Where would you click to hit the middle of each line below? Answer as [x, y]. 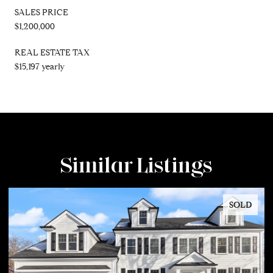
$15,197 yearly [40, 66]
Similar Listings [136, 164]
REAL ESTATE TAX [52, 52]
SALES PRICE [41, 12]
